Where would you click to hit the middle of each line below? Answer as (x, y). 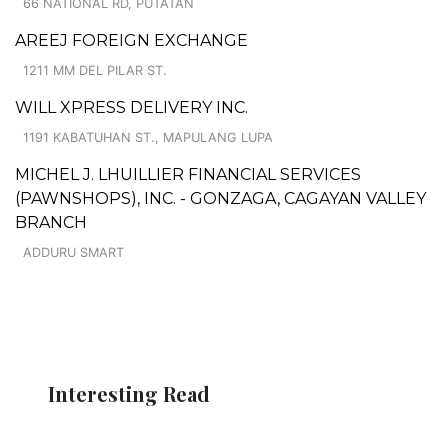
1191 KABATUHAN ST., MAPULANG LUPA (148, 137)
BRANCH (51, 222)
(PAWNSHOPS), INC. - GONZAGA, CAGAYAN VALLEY (220, 198)
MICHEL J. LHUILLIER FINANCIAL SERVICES (188, 174)
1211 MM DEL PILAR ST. (95, 70)
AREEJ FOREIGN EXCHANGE (131, 40)
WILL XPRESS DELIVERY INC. (131, 107)
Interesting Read (129, 393)
